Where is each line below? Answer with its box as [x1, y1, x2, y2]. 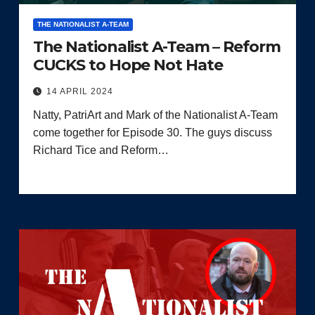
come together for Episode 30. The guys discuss [32, 126, 272, 139]
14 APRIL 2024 [46, 86, 113, 96]
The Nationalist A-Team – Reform [32, 37, 281, 56]
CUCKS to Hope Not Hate [32, 55, 223, 75]
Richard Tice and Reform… [32, 143, 169, 156]
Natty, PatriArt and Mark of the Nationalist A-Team [32, 108, 278, 121]
